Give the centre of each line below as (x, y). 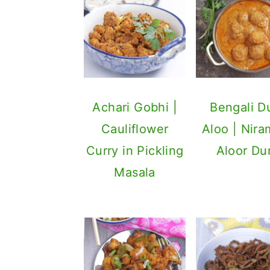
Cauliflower (135, 129)
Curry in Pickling (135, 150)
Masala (135, 172)
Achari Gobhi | (135, 107)
